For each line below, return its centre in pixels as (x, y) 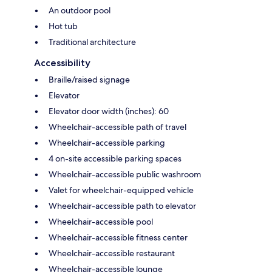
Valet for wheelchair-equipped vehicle (121, 190)
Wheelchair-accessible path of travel (117, 127)
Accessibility (62, 63)
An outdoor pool (80, 11)
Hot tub (63, 26)
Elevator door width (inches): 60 (109, 111)
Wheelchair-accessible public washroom (125, 175)
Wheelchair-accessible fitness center (118, 238)
